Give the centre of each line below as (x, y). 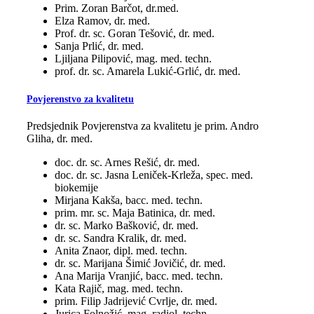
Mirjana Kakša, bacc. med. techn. (129, 200)
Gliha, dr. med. (60, 139)
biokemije (76, 188)
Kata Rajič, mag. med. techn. (119, 289)
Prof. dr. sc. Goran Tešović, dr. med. (135, 33)
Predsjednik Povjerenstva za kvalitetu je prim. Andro (143, 126)
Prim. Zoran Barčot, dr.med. (117, 8)
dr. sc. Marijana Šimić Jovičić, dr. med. (140, 264)
